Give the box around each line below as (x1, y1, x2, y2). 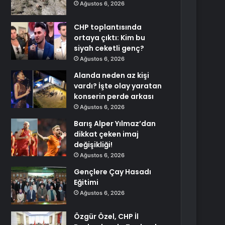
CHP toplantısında (74, 22, 142, 32)
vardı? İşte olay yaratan (74, 81, 162, 91)
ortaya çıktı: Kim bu (74, 33, 146, 43)
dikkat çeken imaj (74, 129, 139, 139)
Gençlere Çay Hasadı (74, 167, 152, 177)
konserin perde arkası (74, 91, 154, 101)
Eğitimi (74, 177, 99, 187)
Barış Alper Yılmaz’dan (74, 119, 156, 129)
